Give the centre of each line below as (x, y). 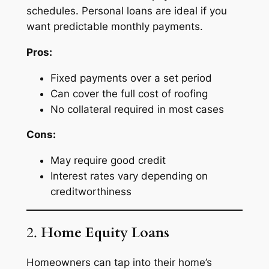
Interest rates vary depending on (129, 176)
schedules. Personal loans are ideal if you (126, 11)
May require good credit (108, 161)
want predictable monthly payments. (114, 26)
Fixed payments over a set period (131, 78)
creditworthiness (91, 192)
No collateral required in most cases (137, 109)
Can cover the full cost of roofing (129, 93)
